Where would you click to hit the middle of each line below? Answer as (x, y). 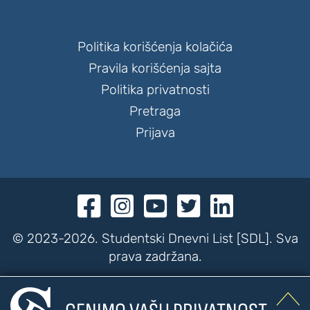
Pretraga (155, 111)
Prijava (155, 132)
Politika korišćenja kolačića (155, 46)
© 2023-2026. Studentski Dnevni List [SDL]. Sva (155, 239)
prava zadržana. (155, 257)
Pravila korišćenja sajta (155, 68)
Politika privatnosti (155, 89)
